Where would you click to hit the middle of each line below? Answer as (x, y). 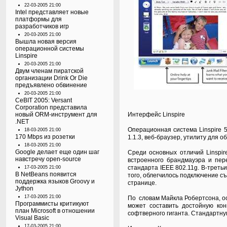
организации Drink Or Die (51, 78)
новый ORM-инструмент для (56, 115)
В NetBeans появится (46, 174)
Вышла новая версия (46, 42)
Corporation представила (51, 107)
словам (149, 198)
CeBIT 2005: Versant (44, 100)
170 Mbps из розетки (45, 137)
